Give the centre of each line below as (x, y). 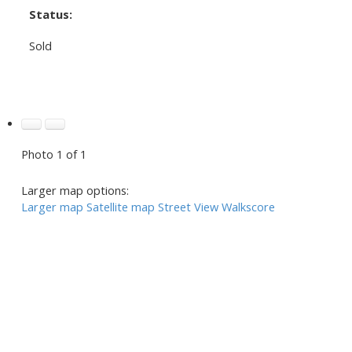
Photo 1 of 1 (53, 154)
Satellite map (120, 206)
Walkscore (248, 206)
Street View (188, 206)
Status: (50, 14)
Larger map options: (75, 190)
